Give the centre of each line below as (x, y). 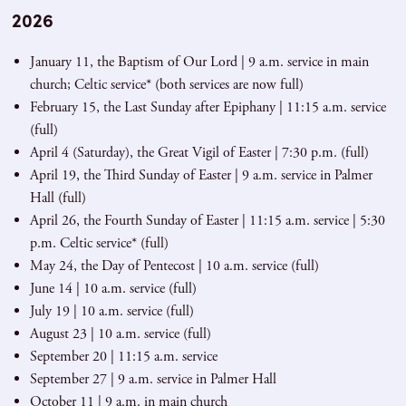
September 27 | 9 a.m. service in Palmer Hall (153, 379)
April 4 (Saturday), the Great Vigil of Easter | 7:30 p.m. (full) (199, 152)
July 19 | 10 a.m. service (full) (111, 311)
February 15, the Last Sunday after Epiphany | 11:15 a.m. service (208, 107)
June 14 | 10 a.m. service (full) (113, 288)
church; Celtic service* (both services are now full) (166, 84)
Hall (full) (58, 198)
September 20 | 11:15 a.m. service (123, 356)
